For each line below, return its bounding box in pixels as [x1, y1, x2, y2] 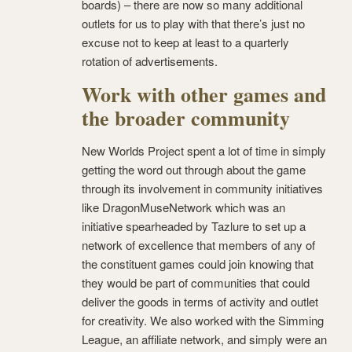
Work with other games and [82, 79, 326, 110]
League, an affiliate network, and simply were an [82, 331, 327, 348]
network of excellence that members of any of [82, 236, 315, 254]
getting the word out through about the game [82, 161, 306, 178]
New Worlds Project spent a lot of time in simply [82, 142, 326, 159]
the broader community [82, 103, 290, 134]
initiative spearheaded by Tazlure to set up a [82, 218, 306, 235]
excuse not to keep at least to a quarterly [82, 34, 289, 51]
